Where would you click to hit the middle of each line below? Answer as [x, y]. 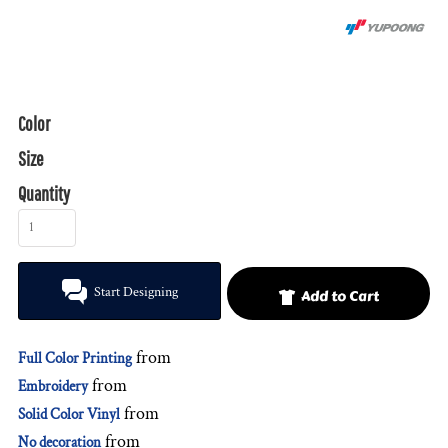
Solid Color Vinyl [69, 414]
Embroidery [53, 386]
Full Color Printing [75, 358]
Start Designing [135, 292]
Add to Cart [340, 296]
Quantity [44, 193]
